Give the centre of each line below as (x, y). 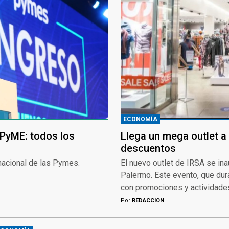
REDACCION (147, 200)
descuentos (148, 148)
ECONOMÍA (140, 119)
